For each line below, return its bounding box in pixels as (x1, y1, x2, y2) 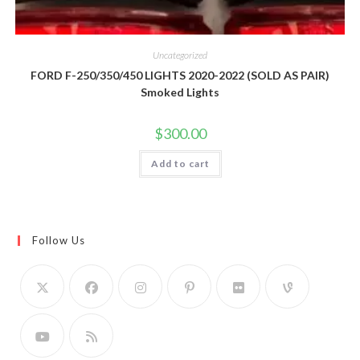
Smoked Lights (141, 84, 219, 99)
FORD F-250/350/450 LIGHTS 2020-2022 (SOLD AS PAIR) (31, 67, 329, 82)
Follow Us (32, 234, 86, 247)
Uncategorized (153, 48, 207, 61)
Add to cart (150, 157, 210, 170)
